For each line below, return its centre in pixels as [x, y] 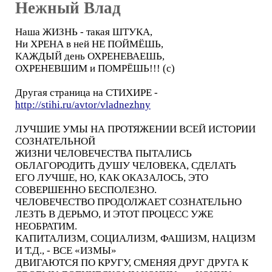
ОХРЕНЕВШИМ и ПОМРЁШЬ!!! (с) [95, 68]
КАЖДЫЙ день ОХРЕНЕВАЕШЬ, [90, 56]
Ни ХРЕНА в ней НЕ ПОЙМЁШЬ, [89, 44]
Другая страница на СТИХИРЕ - [87, 92]
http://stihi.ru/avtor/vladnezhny [83, 104]
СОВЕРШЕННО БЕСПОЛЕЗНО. [86, 189]
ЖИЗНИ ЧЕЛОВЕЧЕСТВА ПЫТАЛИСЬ [104, 153]
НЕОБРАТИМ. [46, 226]
